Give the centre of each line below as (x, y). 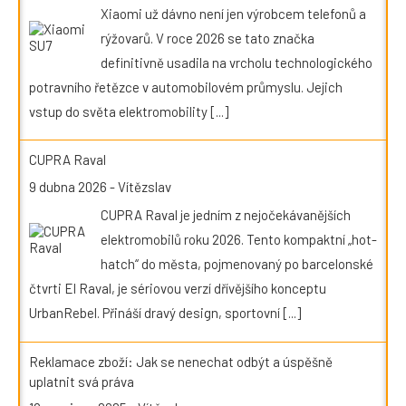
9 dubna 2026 (68, 186)
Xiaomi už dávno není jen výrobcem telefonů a (233, 13)
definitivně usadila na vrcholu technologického (237, 62)
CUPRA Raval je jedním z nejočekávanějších (226, 215)
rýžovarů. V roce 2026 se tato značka (208, 38)
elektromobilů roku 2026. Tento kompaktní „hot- (239, 240)
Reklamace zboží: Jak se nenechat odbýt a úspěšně (181, 361)
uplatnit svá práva (82, 381)
